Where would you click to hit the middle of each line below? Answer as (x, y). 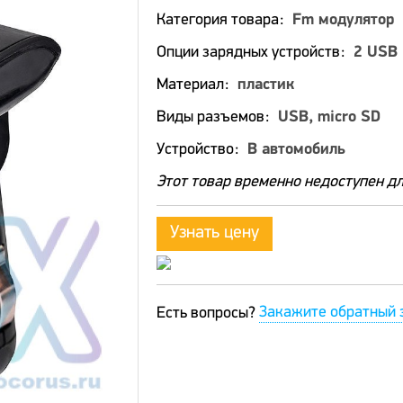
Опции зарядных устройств (250, 53)
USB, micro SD (329, 117)
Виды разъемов (212, 117)
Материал (192, 85)
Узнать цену (215, 233)
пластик (266, 85)
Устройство (197, 150)
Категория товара (219, 20)
